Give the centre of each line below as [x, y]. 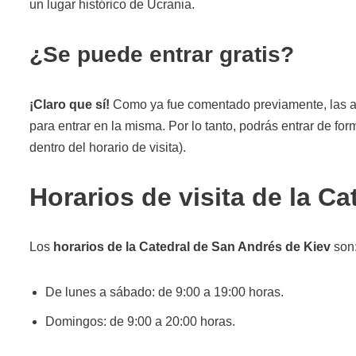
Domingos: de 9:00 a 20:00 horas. [140, 321]
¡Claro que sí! [70, 104]
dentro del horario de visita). [108, 147]
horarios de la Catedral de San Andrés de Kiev [192, 246]
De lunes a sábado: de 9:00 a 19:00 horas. [164, 292]
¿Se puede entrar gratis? [162, 54]
